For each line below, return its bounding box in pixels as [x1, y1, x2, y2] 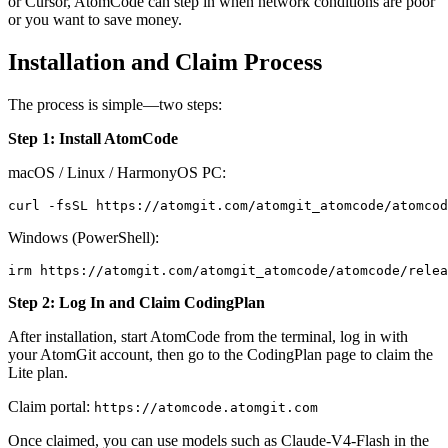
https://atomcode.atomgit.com [94, 399, 318, 415]
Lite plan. [8, 363, 68, 381]
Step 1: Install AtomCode [8, 129, 178, 147]
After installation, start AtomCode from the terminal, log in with [8, 327, 408, 345]
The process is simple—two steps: [8, 95, 222, 113]
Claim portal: [8, 397, 94, 415]
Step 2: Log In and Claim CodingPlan [8, 293, 265, 311]
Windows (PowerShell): [8, 228, 159, 246]
